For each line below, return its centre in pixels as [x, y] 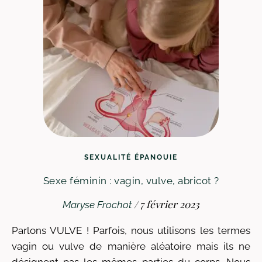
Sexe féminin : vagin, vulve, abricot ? [131, 181]
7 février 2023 [170, 204]
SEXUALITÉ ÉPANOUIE [131, 157]
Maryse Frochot [97, 205]
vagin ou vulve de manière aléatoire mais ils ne [131, 246]
